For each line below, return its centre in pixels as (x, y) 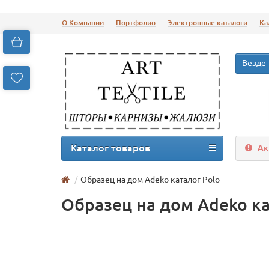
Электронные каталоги (207, 23)
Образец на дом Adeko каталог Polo (150, 180)
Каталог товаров (110, 148)
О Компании (83, 23)
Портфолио (136, 23)
